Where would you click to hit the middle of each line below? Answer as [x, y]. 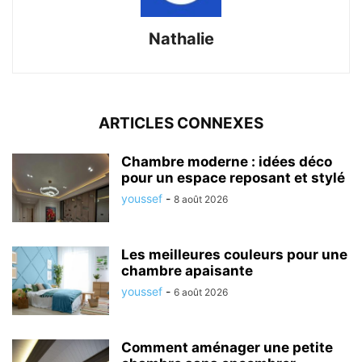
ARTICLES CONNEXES [181, 123]
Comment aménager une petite [227, 347]
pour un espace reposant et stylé [233, 177]
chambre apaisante [187, 270]
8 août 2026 [201, 199]
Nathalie [181, 38]
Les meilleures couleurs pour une [234, 254]
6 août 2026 [201, 292]
